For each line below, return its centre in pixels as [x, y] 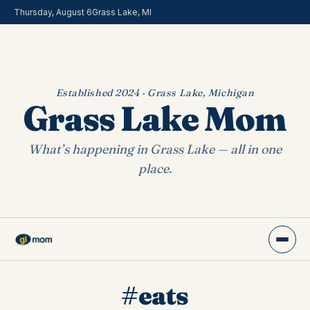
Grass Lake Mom [155, 119]
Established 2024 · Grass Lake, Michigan [155, 93]
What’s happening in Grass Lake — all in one [155, 149]
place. [155, 168]
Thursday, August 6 [53, 12]
